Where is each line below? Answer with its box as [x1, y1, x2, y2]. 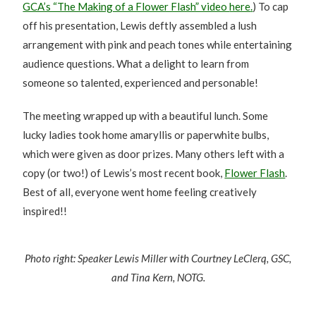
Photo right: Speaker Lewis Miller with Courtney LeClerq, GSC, [25, 252, 291, 265]
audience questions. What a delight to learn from [23, 57, 250, 70]
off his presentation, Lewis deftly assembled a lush [23, 19, 257, 32]
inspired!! [23, 205, 68, 217]
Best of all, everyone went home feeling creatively [23, 186, 257, 198]
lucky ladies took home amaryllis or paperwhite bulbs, [23, 128, 269, 141]
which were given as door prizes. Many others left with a [23, 147, 285, 160]
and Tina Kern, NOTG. [111, 271, 205, 284]
